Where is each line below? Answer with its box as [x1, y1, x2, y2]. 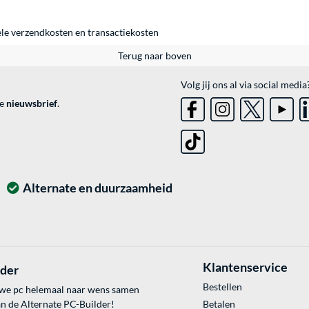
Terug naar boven [117, 50, 192, 62]
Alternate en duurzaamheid [23, 180, 172, 196]
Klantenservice [202, 259, 288, 275]
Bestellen [202, 281, 242, 293]
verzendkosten [11, 26, 73, 39]
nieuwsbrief [6, 97, 57, 110]
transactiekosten [88, 26, 159, 39]
